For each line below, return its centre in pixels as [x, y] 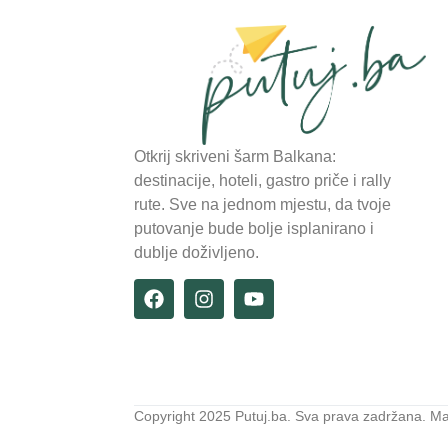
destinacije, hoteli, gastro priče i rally [263, 180]
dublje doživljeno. [197, 252]
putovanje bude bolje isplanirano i [254, 228]
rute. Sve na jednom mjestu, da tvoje [263, 204]
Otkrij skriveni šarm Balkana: [235, 156]
